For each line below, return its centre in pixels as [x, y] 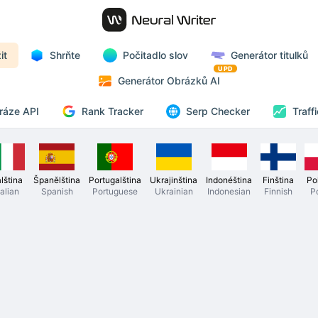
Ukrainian [174, 191]
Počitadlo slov [155, 55]
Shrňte [65, 55]
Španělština [57, 180]
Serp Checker [218, 111]
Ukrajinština [174, 180]
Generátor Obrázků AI [169, 81]
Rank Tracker [112, 111]
